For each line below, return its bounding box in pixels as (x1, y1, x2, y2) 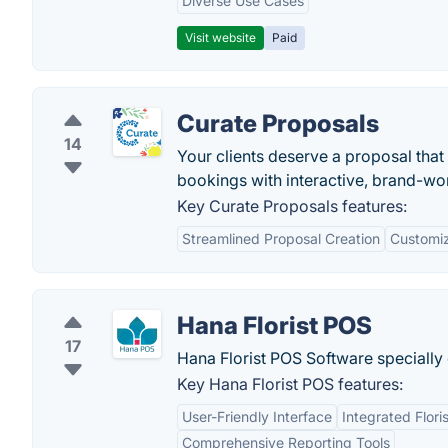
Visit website (185, 30, 256, 45)
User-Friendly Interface (182, 408, 332, 425)
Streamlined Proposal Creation (182, 230, 380, 247)
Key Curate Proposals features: (177, 196, 407, 216)
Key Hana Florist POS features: (177, 374, 403, 394)
